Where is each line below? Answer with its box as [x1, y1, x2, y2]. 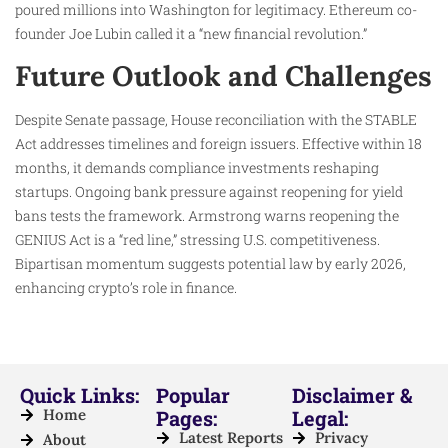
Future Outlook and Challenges [15, 57, 432, 94]
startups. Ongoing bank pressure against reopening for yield [15, 181, 403, 201]
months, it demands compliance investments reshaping [15, 157, 379, 177]
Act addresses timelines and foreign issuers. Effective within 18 [15, 133, 422, 153]
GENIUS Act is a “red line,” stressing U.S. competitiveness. [15, 229, 380, 249]
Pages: [156, 405, 217, 432]
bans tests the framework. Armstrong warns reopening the [15, 205, 399, 225]
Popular [156, 382, 230, 409]
